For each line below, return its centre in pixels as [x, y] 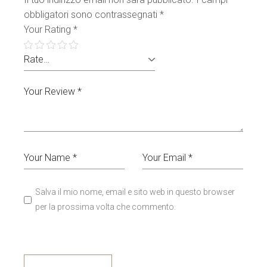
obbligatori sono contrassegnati [92, 15]
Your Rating [49, 30]
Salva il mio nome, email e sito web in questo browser [135, 192]
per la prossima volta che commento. [106, 207]
